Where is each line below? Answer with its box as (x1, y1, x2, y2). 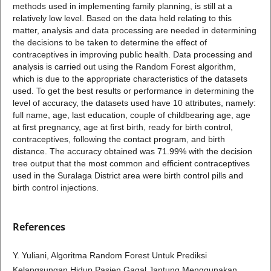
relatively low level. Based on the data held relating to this (12, 13, 232, 24)
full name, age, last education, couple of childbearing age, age (12, 110, 250, 120)
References (12, 220, 65, 234)
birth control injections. (12, 183, 99, 193)
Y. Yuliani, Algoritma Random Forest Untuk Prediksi (12, 250, 207, 261)
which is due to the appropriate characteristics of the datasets (12, 74, 247, 84)
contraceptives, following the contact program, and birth (12, 134, 225, 145)
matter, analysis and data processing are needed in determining (12, 25, 256, 36)
